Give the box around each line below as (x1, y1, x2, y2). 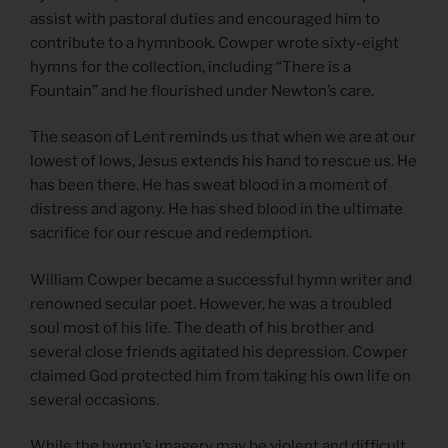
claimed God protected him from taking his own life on (30, 366, 411, 385)
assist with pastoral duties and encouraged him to (30, 9, 380, 28)
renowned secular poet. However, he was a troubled (30, 294, 392, 313)
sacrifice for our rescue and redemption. (30, 224, 312, 243)
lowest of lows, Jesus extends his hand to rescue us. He (30, 152, 417, 171)
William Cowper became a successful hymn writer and (30, 270, 412, 289)
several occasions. (30, 390, 159, 409)
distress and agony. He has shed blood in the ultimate (30, 200, 403, 219)
